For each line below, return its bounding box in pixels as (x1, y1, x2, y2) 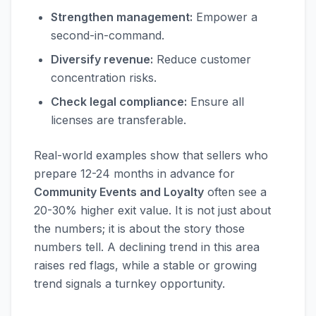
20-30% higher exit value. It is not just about (34, 203, 271, 217)
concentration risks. (51, 71, 157, 85)
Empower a (193, 10, 257, 24)
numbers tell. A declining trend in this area (34, 240, 260, 254)
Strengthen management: (51, 10, 193, 24)
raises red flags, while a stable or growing (34, 258, 257, 272)
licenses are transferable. (51, 113, 186, 127)
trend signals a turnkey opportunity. (34, 276, 225, 291)
